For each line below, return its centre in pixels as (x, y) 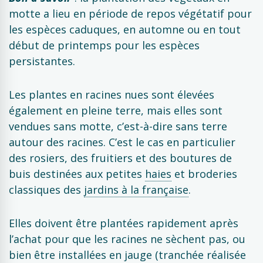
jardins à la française (136, 190)
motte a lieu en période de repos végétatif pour (130, 14)
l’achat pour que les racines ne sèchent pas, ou (127, 239)
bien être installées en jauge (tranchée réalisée (127, 255)
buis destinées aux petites (77, 174)
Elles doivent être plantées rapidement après (124, 223)
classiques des (46, 190)
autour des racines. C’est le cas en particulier (122, 142)
